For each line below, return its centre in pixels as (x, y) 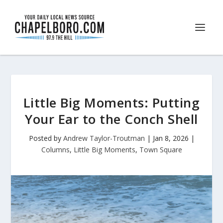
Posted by (46, 138)
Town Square (161, 150)
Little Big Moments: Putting (111, 103)
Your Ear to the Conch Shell (111, 119)
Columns (55, 150)
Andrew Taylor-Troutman (104, 138)
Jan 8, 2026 (170, 138)
